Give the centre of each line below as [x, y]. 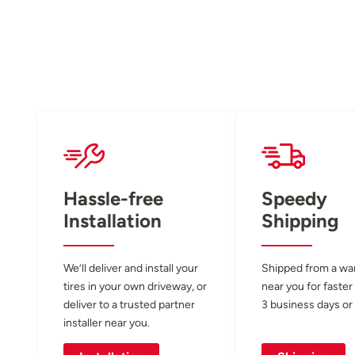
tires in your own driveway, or [135, 286]
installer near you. [107, 323]
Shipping [300, 221]
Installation [113, 221]
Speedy [294, 199]
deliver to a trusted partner [129, 305]
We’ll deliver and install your [131, 268]
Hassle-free [113, 199]
